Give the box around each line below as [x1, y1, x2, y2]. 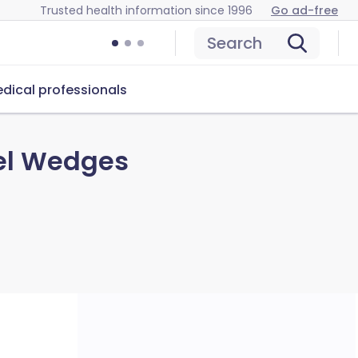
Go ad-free [271, 2, 338, 18]
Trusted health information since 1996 [40, 2, 253, 18]
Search [207, 32, 262, 54]
